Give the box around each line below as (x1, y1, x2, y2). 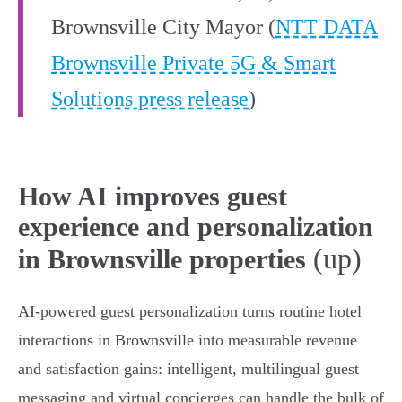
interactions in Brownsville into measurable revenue (18, 331, 357, 350)
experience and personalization (18, 212, 373, 242)
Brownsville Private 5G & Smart (51, 51, 336, 75)
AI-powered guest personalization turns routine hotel (18, 302, 362, 321)
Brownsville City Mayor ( (51, 15, 275, 39)
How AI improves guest (18, 181, 287, 212)
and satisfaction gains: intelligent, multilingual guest (18, 360, 359, 379)
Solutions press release (51, 87, 249, 111)
